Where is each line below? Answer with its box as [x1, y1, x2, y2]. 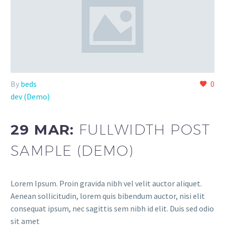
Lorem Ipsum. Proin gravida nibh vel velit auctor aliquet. [11, 178, 202, 188]
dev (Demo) [11, 91, 50, 102]
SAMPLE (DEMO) [11, 142, 134, 159]
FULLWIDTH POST [79, 121, 210, 138]
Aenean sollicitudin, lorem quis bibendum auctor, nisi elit [11, 190, 205, 201]
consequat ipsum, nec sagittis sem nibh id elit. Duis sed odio [11, 203, 214, 213]
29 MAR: [11, 121, 79, 138]
